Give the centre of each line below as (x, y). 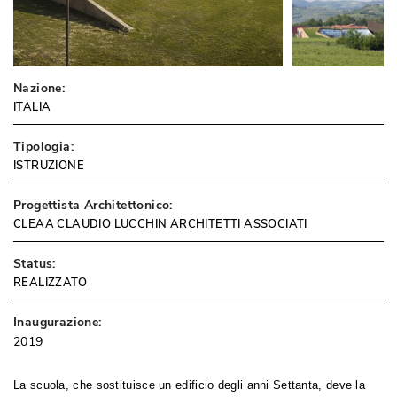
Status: (35, 264)
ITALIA (32, 107)
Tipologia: (43, 147)
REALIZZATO (50, 283)
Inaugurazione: (58, 322)
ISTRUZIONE (49, 166)
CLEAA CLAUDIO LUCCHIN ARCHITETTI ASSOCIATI (160, 224)
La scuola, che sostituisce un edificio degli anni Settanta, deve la (190, 385)
